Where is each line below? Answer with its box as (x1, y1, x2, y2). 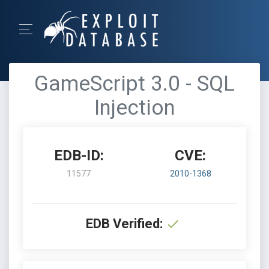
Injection (94, 95, 175, 120)
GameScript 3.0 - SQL (34, 71, 235, 96)
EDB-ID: (53, 147, 104, 164)
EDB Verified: (86, 216, 163, 231)
